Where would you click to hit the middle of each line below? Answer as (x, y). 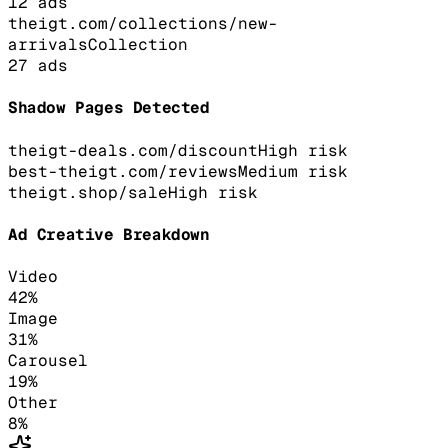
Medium (268, 171)
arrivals (48, 45)
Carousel (48, 361)
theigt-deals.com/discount (133, 150)
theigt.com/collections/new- (143, 24)
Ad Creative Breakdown (109, 235)
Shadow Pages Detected (109, 108)
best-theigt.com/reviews (123, 171)
